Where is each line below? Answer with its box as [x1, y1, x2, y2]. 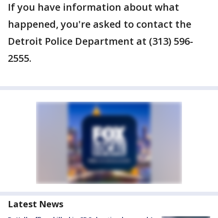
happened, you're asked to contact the [8, 18, 191, 31]
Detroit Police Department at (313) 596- [8, 35, 193, 48]
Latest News [8, 198, 63, 210]
